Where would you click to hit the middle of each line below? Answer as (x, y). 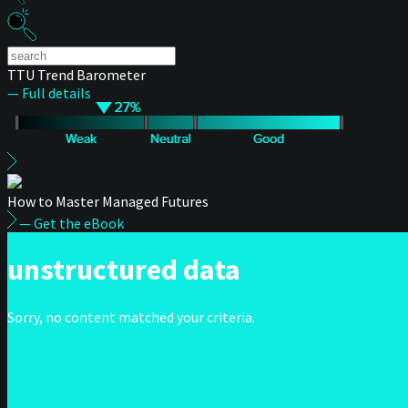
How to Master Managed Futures (108, 201)
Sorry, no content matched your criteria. (131, 316)
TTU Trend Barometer (76, 75)
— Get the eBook (71, 223)
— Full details (49, 93)
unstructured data (124, 270)
